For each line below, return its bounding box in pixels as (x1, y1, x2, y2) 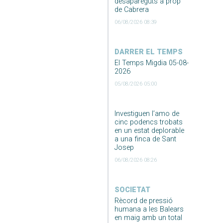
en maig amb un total (114, 213, 182, 222)
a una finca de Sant (114, 134, 176, 143)
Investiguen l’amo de (114, 109, 179, 118)
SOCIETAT (114, 185, 150, 194)
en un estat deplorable (114, 126, 184, 135)
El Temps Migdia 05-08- (114, 58, 189, 67)
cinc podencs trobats (114, 117, 183, 126)
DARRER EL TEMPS (114, 47, 183, 56)
